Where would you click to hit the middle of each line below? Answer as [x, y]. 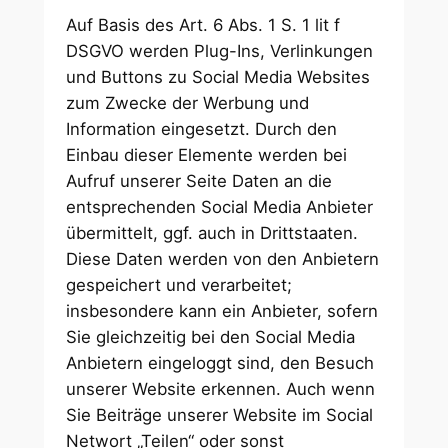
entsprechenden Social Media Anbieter [220, 206]
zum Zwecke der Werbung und [188, 102]
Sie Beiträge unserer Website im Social [220, 414]
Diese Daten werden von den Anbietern [223, 258]
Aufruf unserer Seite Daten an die [199, 180]
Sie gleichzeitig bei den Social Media [211, 336]
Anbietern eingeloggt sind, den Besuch [220, 362]
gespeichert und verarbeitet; [179, 284]
